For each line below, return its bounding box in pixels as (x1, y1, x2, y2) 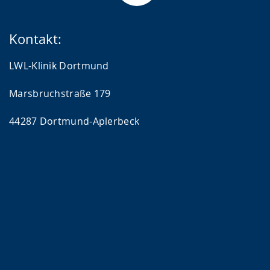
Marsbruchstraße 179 (9, 87, 111, 100)
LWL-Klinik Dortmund (9, 59, 109, 72)
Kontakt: (9, 30, 61, 48)
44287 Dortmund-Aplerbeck (9, 115, 140, 128)
